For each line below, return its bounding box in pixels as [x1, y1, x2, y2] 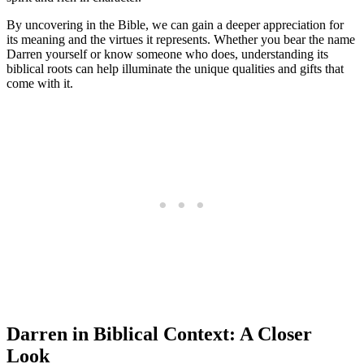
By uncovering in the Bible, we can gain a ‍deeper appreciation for [6, 18, 344, 32]
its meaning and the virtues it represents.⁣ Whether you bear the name [6, 32, 355, 47]
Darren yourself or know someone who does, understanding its [6, 47, 328, 62]
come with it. [6, 76, 73, 91]
